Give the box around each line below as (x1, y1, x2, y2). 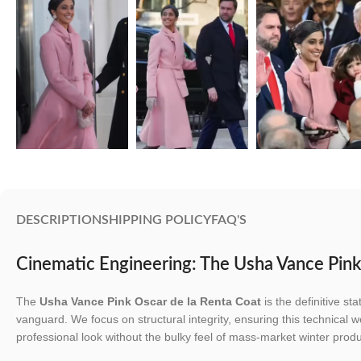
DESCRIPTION (16, 213, 102, 226)
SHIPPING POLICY (102, 213, 211, 226)
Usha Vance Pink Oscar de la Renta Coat (39, 294, 261, 308)
